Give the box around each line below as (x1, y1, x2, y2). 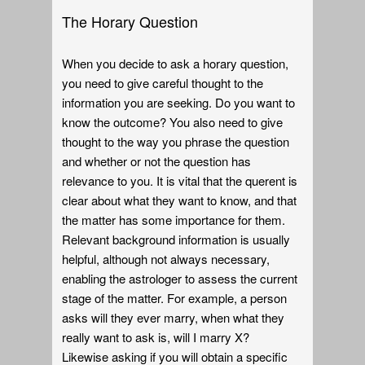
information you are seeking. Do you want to (62, 93, 296, 111)
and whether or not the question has (62, 152, 252, 169)
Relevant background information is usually (62, 230, 291, 248)
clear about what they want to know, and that (62, 191, 297, 209)
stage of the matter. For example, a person (62, 288, 288, 306)
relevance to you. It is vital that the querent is (62, 171, 298, 189)
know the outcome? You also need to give (62, 112, 284, 130)
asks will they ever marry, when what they (62, 308, 285, 326)
